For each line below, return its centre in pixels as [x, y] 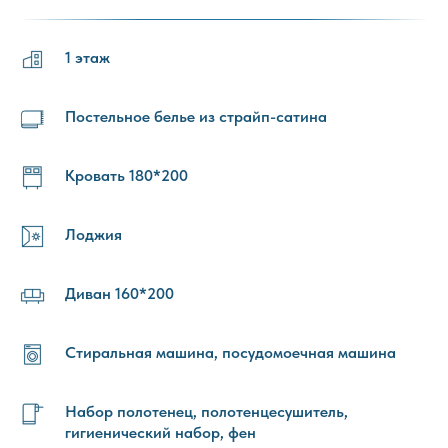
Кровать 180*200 [126, 175]
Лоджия [93, 234]
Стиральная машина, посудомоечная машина [230, 352]
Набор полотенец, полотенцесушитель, [206, 411]
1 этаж [87, 57]
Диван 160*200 [119, 293]
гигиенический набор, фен [160, 432]
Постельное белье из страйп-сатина [196, 116]
